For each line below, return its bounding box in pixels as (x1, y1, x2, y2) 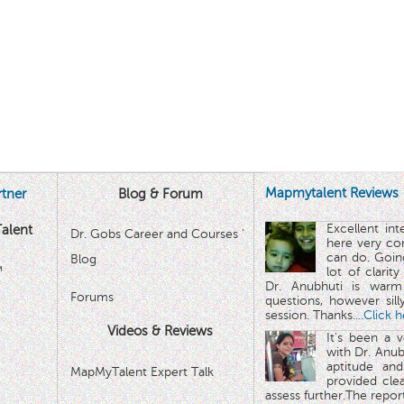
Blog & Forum (117, 186, 203, 201)
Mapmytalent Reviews (265, 185, 399, 200)
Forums (69, 290, 114, 304)
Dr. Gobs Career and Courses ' (69, 227, 244, 241)
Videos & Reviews (107, 324, 214, 338)
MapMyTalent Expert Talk (69, 364, 214, 379)
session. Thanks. (265, 308, 355, 322)
